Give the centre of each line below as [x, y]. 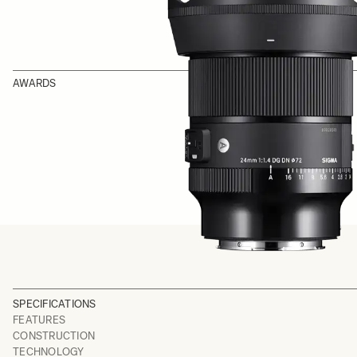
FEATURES [39, 320]
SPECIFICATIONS [55, 304]
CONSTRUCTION [54, 336]
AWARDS [35, 83]
